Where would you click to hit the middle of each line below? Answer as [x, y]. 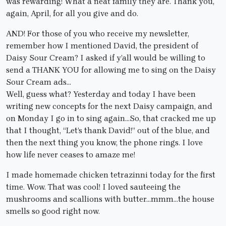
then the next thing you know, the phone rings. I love [104, 143]
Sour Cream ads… [39, 82]
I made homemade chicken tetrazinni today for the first [111, 175]
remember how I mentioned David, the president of [102, 46]
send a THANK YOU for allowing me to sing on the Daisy [111, 70]
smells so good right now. [53, 211]
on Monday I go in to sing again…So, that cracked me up [111, 119]
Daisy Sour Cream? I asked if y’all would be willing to [106, 58]
